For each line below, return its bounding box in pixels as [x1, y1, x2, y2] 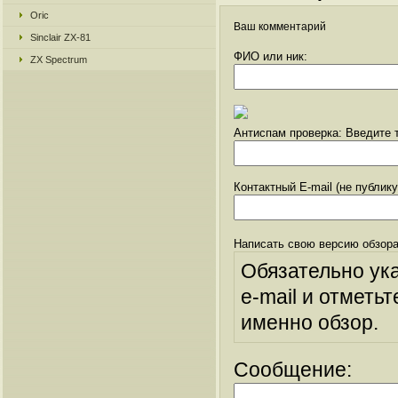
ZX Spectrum [30, 54, 87, 65]
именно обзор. [241, 311, 378, 334]
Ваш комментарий [234, 20, 326, 33]
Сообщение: [234, 358, 352, 381]
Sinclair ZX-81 [30, 32, 91, 43]
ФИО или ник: [234, 50, 307, 63]
